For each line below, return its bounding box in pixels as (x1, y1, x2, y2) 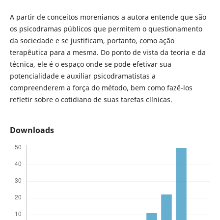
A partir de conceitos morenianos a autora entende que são (9, 12, 206, 22)
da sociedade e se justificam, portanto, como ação (9, 36, 174, 45)
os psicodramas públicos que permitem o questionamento (9, 24, 202, 33)
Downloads (9, 125, 54, 136)
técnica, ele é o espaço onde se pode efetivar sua (9, 59, 171, 69)
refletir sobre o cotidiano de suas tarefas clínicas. (9, 95, 172, 104)
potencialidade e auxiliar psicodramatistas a (9, 71, 156, 81)
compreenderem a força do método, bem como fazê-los (9, 83, 192, 92)
